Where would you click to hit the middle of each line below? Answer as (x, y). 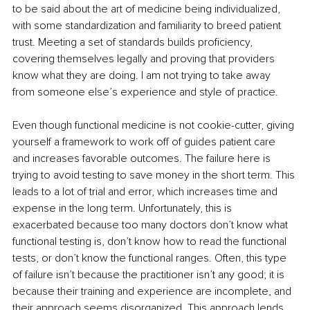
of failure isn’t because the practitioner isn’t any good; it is (150, 275)
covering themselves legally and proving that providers (145, 59)
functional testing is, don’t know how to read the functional (151, 242)
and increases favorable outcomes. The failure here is (143, 159)
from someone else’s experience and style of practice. (145, 92)
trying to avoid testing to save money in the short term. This (155, 175)
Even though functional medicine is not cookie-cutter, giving (155, 126)
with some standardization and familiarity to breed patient (148, 26)
